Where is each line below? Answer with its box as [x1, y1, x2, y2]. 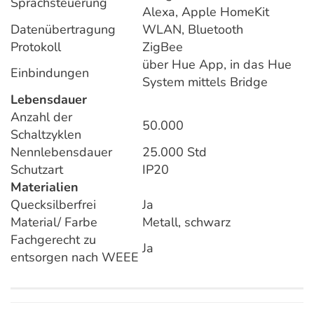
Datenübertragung [11, 21, 116, 39]
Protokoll [11, 39, 61, 56]
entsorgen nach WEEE [11, 249, 139, 266]
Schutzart [11, 161, 63, 179]
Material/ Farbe [11, 214, 97, 231]
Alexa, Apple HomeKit [142, 4, 269, 21]
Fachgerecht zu [11, 231, 96, 249]
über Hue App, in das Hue [142, 56, 292, 74]
